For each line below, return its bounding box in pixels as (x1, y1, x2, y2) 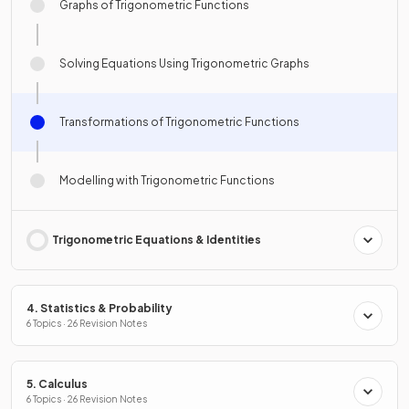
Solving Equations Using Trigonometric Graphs (59, 57, 309, 71)
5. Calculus (26, 377, 88, 392)
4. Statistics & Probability (26, 301, 173, 316)
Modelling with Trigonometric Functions (59, 173, 275, 188)
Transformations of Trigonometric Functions (59, 115, 299, 130)
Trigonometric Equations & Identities (52, 233, 261, 247)
